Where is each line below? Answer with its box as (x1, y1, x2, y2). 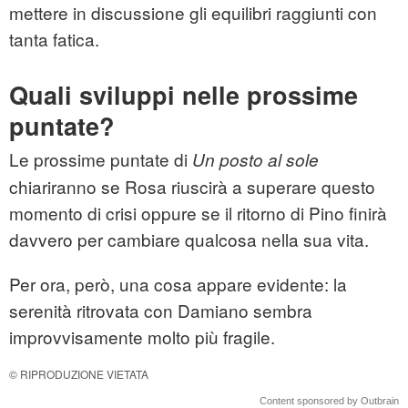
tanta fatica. (9, 26, 99, 52)
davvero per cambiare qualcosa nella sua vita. (9, 227, 369, 252)
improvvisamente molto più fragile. (9, 324, 275, 350)
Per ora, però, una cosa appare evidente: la (9, 271, 347, 297)
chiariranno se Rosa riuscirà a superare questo (9, 174, 375, 199)
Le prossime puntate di (9, 147, 192, 172)
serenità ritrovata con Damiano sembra (9, 298, 312, 323)
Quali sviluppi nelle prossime (9, 77, 358, 113)
